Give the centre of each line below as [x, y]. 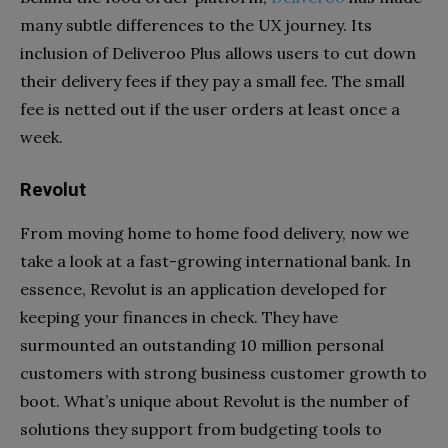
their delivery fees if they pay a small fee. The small [212, 80]
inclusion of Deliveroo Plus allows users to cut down [218, 52]
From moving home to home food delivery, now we [214, 232]
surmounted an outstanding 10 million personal [202, 344]
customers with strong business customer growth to [223, 372]
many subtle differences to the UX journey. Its [196, 24]
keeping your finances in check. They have [179, 316]
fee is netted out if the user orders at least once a [210, 108]
